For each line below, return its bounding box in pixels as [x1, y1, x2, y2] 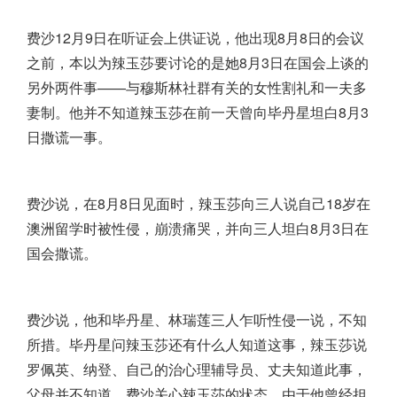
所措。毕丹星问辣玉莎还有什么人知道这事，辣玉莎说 [27, 334, 367, 355]
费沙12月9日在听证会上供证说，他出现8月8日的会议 [27, 27, 364, 49]
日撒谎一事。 [27, 127, 112, 148]
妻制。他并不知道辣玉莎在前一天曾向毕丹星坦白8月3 [27, 102, 369, 123]
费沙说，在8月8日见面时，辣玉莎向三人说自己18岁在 [27, 193, 370, 214]
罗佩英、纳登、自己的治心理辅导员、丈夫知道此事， [27, 359, 367, 380]
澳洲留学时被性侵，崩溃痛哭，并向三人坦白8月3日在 [27, 218, 369, 239]
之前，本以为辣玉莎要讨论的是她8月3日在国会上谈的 [27, 52, 369, 74]
